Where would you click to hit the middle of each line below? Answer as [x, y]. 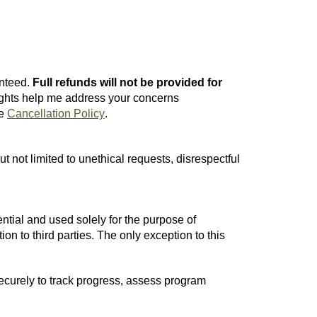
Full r [46, 82]
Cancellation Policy [56, 114]
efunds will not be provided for [140, 82]
